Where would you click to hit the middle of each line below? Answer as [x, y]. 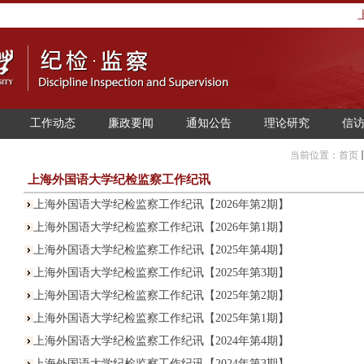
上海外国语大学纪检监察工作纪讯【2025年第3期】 [161, 273]
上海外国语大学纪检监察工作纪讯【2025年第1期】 [161, 318]
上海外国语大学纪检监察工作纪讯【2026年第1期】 [161, 227]
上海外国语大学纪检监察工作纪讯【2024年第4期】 [161, 341]
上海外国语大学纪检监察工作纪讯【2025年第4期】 [161, 250]
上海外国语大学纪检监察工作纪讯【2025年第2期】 [161, 295]
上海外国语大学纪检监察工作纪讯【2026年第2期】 [161, 204]
